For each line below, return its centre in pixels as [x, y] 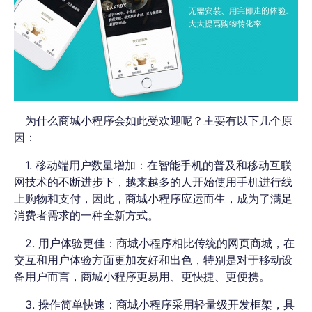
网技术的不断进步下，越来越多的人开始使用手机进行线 [153, 181]
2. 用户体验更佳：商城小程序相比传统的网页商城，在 [160, 243]
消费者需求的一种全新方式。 [86, 215]
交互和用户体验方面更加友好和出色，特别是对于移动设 [153, 259]
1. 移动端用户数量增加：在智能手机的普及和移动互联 [158, 165]
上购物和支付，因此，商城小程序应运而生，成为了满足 [153, 198]
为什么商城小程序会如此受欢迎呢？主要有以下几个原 [159, 120]
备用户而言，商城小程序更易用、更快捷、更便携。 [142, 276]
